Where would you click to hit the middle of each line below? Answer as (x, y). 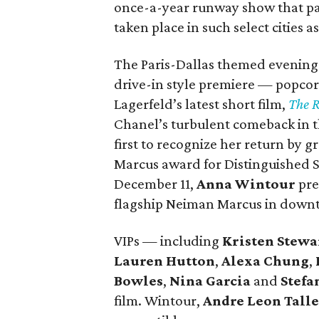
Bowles (138, 281)
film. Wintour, (158, 300)
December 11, (155, 184)
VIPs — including (168, 241)
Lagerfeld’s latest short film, (201, 104)
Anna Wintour (246, 184)
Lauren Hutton (164, 261)
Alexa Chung (265, 261)
